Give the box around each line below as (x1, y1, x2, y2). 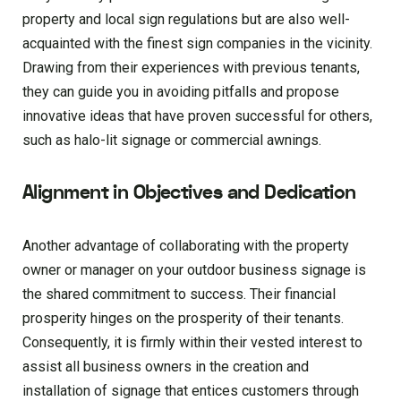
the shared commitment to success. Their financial (22, 285, 336, 303)
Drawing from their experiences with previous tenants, (22, 58, 360, 76)
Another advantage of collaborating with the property (22, 236, 349, 254)
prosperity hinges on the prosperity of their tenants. (22, 309, 344, 327)
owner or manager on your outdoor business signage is (22, 260, 366, 278)
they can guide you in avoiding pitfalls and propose (22, 82, 339, 100)
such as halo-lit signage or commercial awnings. (22, 131, 321, 149)
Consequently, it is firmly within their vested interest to (22, 333, 363, 351)
